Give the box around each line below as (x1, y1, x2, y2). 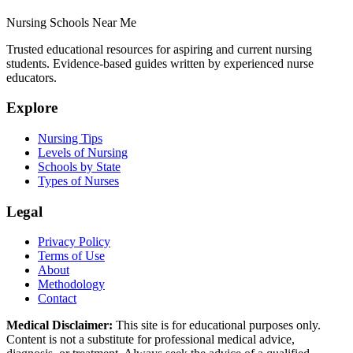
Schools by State (38, 160, 121, 173)
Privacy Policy (38, 235, 110, 249)
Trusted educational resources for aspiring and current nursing (6, 42, 312, 56)
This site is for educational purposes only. (113, 318, 321, 333)
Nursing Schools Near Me (6, 15, 136, 29)
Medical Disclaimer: (6, 318, 113, 333)
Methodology (38, 277, 105, 292)
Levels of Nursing (38, 146, 128, 159)
